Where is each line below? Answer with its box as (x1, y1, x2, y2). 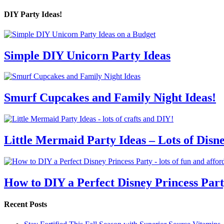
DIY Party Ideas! (4, 10, 62, 19)
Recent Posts (4, 200, 47, 209)
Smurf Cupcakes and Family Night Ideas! (4, 91, 216, 104)
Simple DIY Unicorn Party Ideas (4, 48, 170, 62)
